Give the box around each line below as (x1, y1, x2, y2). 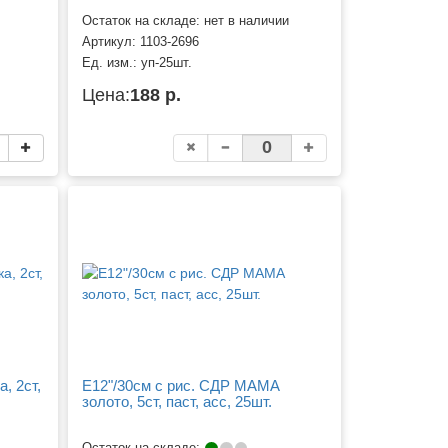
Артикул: (82, 34, 141, 49)
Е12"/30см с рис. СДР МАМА (82, 376, 281, 394)
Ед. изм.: (82, 55, 142, 70)
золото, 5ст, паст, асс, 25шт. (82, 392, 273, 410)
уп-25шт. (141, 55, 193, 70)
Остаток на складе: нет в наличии (82, 13, 290, 28)
